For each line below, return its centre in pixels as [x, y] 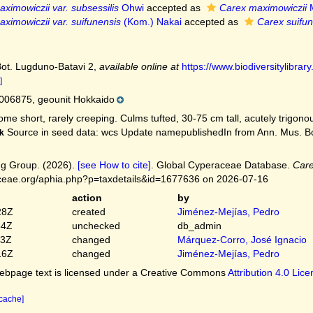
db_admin [200, 226]
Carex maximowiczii [263, 8]
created [88, 212]
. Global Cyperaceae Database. [221, 165]
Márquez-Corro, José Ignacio [242, 240]
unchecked [96, 226]
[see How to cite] [114, 165]
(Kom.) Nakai [151, 22]
